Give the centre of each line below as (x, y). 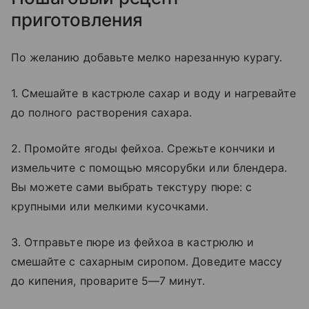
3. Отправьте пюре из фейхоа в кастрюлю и (132, 242)
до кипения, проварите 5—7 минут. (108, 280)
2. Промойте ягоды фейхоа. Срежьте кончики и (143, 148)
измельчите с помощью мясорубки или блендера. (149, 167)
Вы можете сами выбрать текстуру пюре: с (131, 187)
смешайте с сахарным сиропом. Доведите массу (147, 261)
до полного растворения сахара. (102, 112)
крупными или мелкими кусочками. (110, 206)
